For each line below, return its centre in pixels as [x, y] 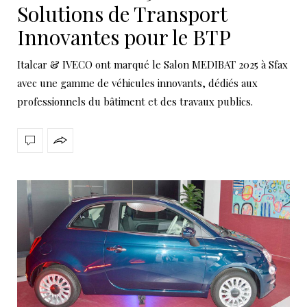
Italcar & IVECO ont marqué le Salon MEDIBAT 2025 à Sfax [152, 64]
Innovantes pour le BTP [124, 37]
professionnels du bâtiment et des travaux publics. [135, 101]
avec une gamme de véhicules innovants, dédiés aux [137, 83]
